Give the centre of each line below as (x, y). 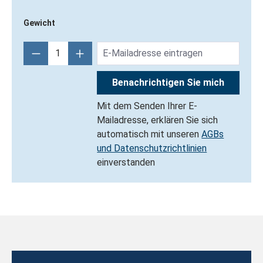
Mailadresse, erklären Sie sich (158, 120)
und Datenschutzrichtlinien (152, 148)
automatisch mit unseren (149, 134)
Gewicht (39, 23)
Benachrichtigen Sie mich (168, 82)
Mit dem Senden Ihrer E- (147, 106)
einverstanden (126, 162)
